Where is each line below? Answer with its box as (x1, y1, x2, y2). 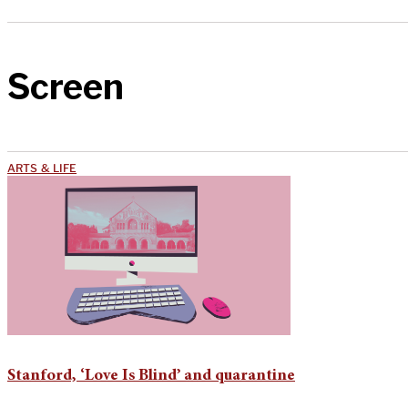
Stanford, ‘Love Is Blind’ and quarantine (7, 367, 295, 384)
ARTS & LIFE (7, 160, 77, 175)
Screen (7, 66, 124, 108)
